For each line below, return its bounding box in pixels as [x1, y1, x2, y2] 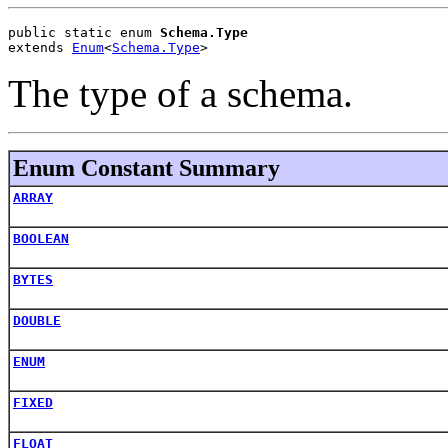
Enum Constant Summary [13, 154, 280, 181]
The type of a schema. [8, 71, 353, 115]
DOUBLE [13, 312, 61, 328]
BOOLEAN [13, 230, 69, 246]
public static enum [8, 24, 160, 40]
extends [8, 39, 72, 55]
